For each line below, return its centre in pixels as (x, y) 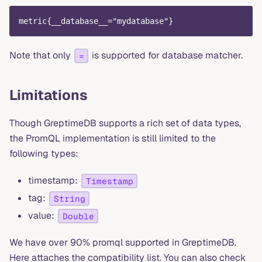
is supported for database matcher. (166, 56)
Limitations (49, 95)
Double (78, 216)
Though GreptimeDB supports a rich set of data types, (125, 123)
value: (42, 216)
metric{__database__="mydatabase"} (96, 21)
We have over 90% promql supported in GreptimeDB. (123, 243)
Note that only (41, 56)
